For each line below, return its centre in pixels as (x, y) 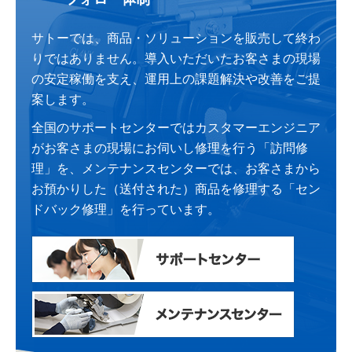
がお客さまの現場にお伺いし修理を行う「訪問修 (170, 148)
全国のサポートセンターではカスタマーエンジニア (176, 128)
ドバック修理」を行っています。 (126, 210)
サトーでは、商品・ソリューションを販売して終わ (176, 38)
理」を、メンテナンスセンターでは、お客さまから (176, 169)
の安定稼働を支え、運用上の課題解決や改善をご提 (176, 79)
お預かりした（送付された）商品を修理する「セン (176, 189)
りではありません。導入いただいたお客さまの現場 (176, 59)
